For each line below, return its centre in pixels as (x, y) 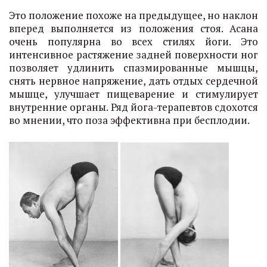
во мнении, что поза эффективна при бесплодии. (129, 120)
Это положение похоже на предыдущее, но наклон (133, 15)
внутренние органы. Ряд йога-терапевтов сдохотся (133, 107)
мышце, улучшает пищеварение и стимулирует (133, 94)
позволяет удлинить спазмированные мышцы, (133, 68)
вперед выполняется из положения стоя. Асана (133, 28)
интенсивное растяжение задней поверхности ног (133, 55)
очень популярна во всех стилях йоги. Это (133, 41)
